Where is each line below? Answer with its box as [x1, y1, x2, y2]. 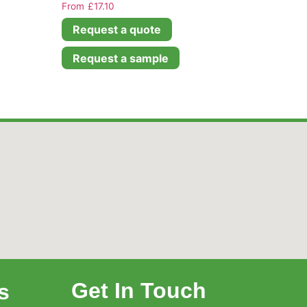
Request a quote [73, 23, 162, 36]
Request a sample [73, 51, 169, 65]
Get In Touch [71, 278, 207, 304]
